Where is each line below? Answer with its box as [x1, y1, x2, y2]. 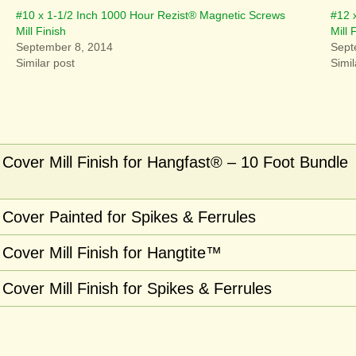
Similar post [16, 56, 75, 69]
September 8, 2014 [16, 41, 113, 53]
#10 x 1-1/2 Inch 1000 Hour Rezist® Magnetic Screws [16, 9, 285, 21]
